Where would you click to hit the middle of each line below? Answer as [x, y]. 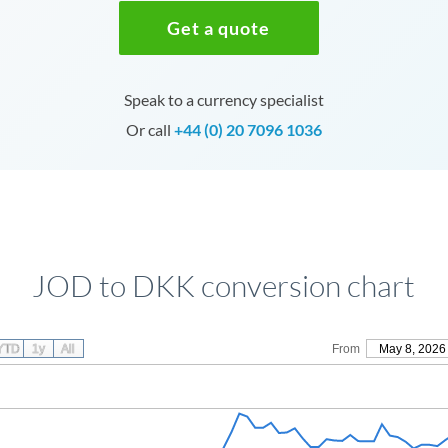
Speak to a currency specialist [223, 99]
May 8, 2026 [412, 349]
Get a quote [219, 28]
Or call [149, 129]
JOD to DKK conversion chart [224, 285]
